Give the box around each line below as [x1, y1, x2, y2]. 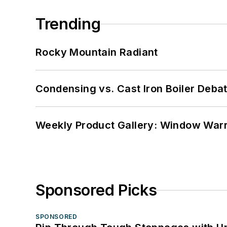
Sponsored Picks [35, 181, 157, 200]
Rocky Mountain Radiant [35, 46, 158, 59]
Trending [35, 15, 101, 33]
